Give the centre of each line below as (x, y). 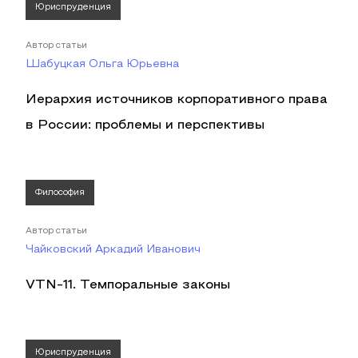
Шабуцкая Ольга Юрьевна (102, 64)
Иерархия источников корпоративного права (177, 100)
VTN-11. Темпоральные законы (128, 285)
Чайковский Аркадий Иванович (113, 250)
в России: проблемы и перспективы (145, 125)
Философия (60, 193)
